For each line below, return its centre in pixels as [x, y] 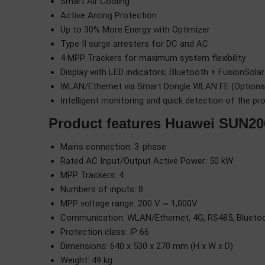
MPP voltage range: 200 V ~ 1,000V [129, 203]
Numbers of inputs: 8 [102, 189]
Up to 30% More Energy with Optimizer [135, 30]
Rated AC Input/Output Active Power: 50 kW [147, 161]
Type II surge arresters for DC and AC [134, 44]
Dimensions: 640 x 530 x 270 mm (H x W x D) [147, 246]
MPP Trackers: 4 [92, 175]
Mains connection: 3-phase [113, 147]
